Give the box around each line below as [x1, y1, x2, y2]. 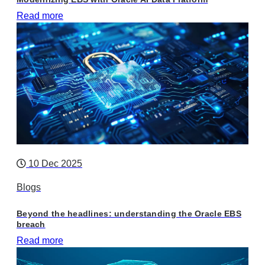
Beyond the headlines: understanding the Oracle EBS [17, 209, 241, 219]
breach [17, 219, 46, 230]
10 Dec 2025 [26, 159, 82, 169]
